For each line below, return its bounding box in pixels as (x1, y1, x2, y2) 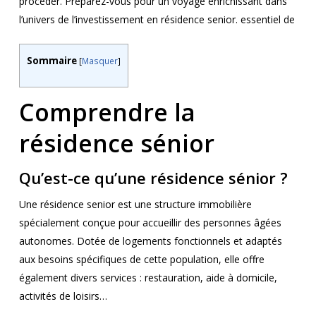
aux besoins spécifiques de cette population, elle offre (18, 253, 265, 267)
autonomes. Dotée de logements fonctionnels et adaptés (18, 234, 282, 248)
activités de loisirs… (18, 289, 107, 303)
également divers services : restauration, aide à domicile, (18, 271, 277, 285)
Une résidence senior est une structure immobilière (18, 197, 252, 212)
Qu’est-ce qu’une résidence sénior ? (18, 167, 288, 189)
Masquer (81, 54, 118, 67)
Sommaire (26, 54, 77, 67)
